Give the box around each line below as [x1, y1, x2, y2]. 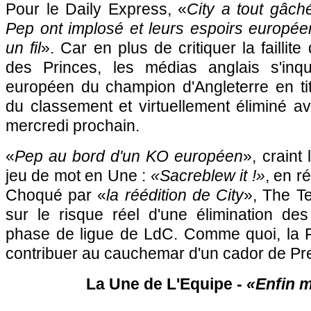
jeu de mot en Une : [6, 167, 151, 185]
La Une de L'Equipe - [85, 275, 246, 293]
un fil [6, 39, 42, 57]
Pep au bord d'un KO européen [15, 147, 244, 165]
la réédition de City [106, 186, 244, 204]
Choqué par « [6, 186, 107, 204]
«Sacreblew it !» [150, 167, 265, 185]
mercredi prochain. [6, 117, 140, 135]
